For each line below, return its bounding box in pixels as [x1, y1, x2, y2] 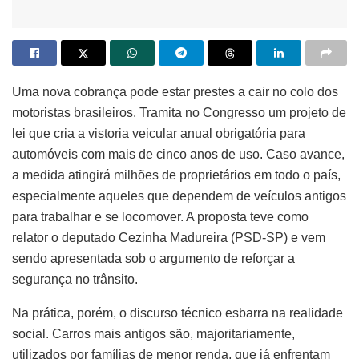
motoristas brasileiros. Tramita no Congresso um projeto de [12, 105, 346, 119]
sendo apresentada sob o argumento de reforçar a [12, 251, 295, 265]
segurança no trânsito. [12, 272, 138, 286]
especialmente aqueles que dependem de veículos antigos [12, 188, 346, 203]
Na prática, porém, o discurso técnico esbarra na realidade [12, 305, 343, 320]
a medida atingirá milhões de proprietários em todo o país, [12, 167, 341, 182]
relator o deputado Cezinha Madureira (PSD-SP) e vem [12, 230, 325, 244]
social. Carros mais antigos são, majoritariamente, [12, 326, 295, 341]
